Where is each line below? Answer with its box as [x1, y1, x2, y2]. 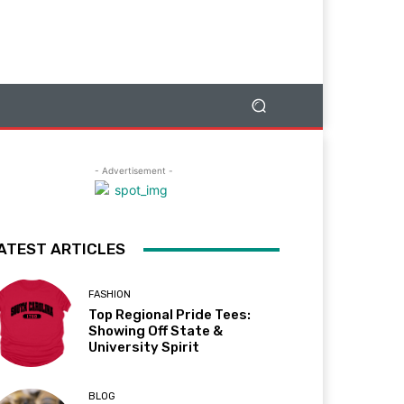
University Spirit [88, 339, 200, 356]
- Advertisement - [94, 165, 173, 177]
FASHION [88, 289, 132, 301]
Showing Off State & [88, 323, 224, 340]
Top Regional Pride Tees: [88, 307, 252, 324]
